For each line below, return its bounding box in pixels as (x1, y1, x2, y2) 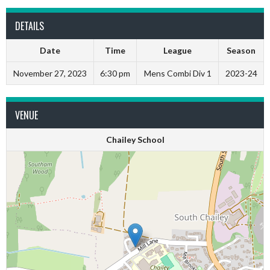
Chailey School (105, 134, 165, 145)
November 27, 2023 (13, 68, 87, 78)
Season (227, 45, 256, 55)
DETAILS (15, 19, 44, 33)
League (163, 45, 192, 55)
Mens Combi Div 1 (143, 68, 212, 78)
